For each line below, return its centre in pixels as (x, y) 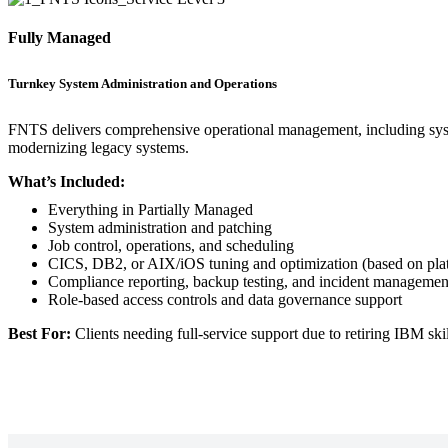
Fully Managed (59, 37)
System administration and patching (160, 228)
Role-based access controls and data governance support (225, 300)
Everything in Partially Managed (150, 210)
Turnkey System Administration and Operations (142, 83)
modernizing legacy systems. (98, 148)
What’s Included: (66, 182)
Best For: (39, 334)
